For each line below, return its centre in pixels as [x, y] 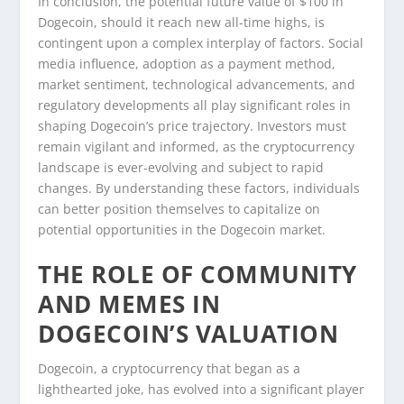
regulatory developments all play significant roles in [195, 105]
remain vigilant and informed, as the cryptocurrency [197, 146]
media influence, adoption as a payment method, [187, 63]
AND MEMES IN [129, 304]
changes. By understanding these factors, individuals [199, 188]
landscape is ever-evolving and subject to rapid [181, 167]
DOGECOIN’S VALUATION [188, 334]
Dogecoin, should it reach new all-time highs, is [182, 22]
